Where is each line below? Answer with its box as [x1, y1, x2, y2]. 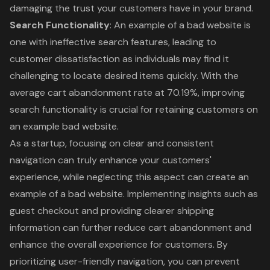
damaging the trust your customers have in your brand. [10, 1, 253, 14]
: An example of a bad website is [110, 18, 251, 31]
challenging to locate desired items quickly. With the [10, 69, 239, 82]
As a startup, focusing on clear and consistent [10, 136, 214, 149]
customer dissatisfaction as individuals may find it [10, 52, 229, 65]
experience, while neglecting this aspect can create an [10, 170, 249, 183]
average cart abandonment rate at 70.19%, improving [10, 86, 245, 99]
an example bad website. [10, 119, 119, 133]
